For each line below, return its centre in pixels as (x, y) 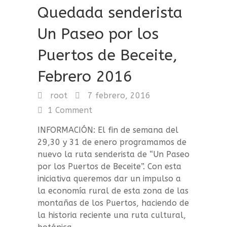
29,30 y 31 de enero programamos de (112, 142)
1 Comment (70, 110)
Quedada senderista (110, 12)
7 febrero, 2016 (118, 95)
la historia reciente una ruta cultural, (112, 215)
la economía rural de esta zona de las (113, 191)
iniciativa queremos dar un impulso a (109, 178)
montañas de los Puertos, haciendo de (113, 203)
